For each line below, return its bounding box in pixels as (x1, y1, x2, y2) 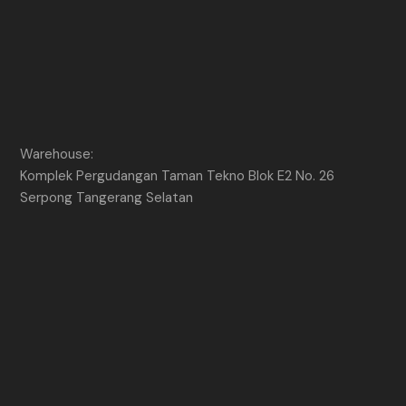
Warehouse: (20, 144, 94, 163)
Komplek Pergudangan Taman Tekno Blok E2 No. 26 (20, 166, 335, 185)
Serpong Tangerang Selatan (20, 188, 194, 207)
